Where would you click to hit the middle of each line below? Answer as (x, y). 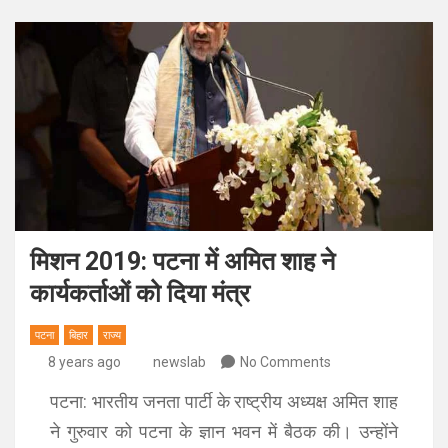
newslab (179, 362)
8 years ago (84, 362)
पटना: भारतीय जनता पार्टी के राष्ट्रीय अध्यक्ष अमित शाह (224, 401)
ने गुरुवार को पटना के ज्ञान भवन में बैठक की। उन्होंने (224, 431)
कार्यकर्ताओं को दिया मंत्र (140, 293)
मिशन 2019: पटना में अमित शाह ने (182, 261)
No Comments (285, 362)
